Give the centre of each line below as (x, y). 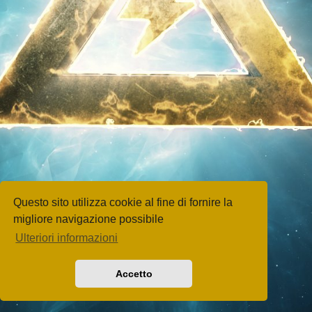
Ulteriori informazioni (67, 238)
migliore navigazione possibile (89, 219)
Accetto (134, 274)
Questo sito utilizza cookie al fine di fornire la (123, 202)
